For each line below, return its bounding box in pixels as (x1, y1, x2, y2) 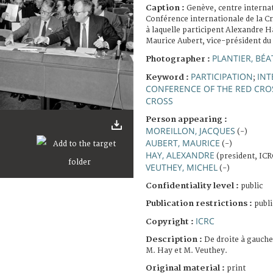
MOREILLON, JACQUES (146, 124, 235, 136)
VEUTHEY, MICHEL (146, 161, 218, 173)
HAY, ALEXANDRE (146, 149, 214, 161)
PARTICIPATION (191, 70, 253, 82)
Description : (146, 234, 204, 244)
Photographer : (146, 54, 212, 64)
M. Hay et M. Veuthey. (146, 246, 227, 255)
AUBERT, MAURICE (146, 136, 220, 149)
